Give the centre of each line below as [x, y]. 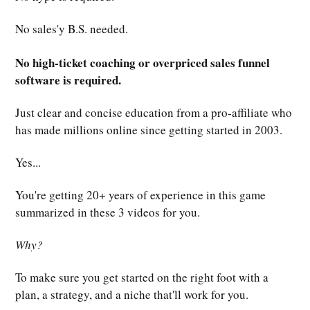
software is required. [68, 80]
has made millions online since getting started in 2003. [149, 129]
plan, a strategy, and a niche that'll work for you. [132, 294]
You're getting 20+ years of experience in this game [140, 194]
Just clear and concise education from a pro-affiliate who [154, 112]
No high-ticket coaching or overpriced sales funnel [143, 62]
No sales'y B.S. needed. [72, 28]
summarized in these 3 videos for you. [108, 212]
